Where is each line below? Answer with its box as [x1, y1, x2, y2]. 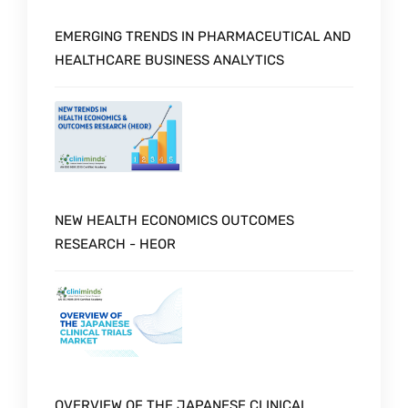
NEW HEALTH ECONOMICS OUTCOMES [55, 212, 294, 229]
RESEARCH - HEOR [55, 236, 176, 253]
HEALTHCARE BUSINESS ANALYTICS [55, 51, 284, 68]
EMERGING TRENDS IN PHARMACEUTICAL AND [55, 27, 351, 45]
